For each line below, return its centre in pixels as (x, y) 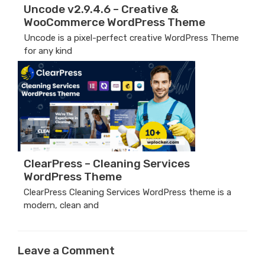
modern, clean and (61, 205)
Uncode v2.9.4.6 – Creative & (101, 9)
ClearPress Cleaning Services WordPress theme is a (127, 192)
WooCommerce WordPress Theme (114, 22)
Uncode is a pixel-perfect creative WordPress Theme (131, 38)
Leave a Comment (66, 251)
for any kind (48, 51)
